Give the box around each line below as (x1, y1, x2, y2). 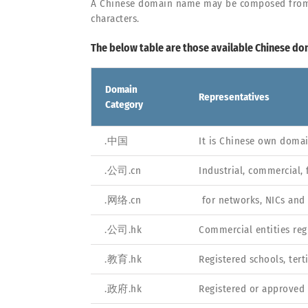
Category (105, 98, 143, 111)
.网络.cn (104, 193, 141, 206)
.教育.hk (104, 252, 142, 265)
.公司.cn (104, 164, 141, 177)
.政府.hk (104, 282, 142, 295)
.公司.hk (104, 223, 142, 236)
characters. (91, 12, 140, 25)
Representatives (199, 90, 269, 103)
